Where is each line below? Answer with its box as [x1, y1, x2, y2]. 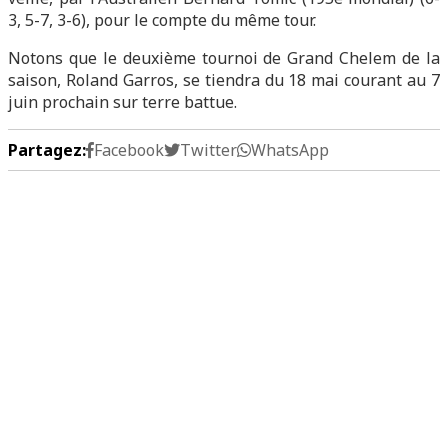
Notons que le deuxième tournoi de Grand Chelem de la [8, 47, 440, 69]
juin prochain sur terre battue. [8, 91, 237, 113]
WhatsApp [251, 139, 329, 161]
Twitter [180, 139, 237, 161]
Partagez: [8, 139, 86, 161]
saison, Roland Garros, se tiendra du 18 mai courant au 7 [8, 69, 440, 91]
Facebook [94, 139, 164, 161]
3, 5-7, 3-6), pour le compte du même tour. [8, 9, 316, 31]
